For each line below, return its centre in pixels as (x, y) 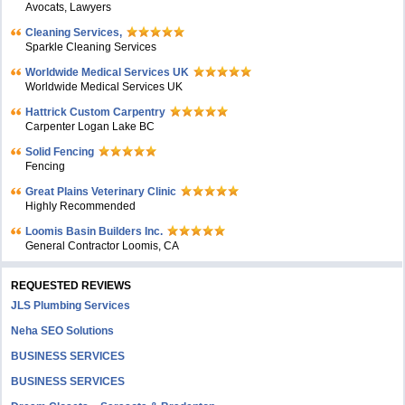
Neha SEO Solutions (63, 331)
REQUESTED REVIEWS (71, 286)
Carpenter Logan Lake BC (90, 127)
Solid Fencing (60, 152)
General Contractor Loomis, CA (103, 246)
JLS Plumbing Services (71, 306)
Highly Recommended (81, 206)
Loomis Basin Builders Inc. (94, 231)
